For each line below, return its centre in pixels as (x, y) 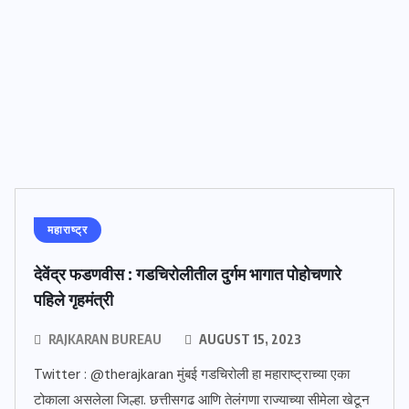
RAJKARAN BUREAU (105, 339)
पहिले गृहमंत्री (73, 299)
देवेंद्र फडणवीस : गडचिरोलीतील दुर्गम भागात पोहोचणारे (188, 273)
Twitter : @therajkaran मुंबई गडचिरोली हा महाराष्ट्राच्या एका (192, 374)
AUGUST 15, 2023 (249, 339)
